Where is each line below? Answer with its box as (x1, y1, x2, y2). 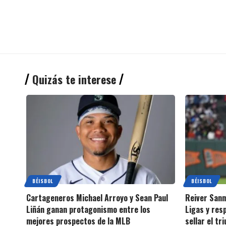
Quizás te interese (32, 71, 116, 87)
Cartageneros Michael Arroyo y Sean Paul (26, 191, 168, 204)
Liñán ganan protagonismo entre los (26, 203, 150, 215)
